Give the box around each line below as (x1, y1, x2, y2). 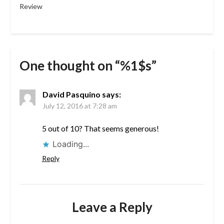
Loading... (52, 139, 89, 149)
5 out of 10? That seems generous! (41, 123, 159, 133)
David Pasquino (42, 89, 100, 99)
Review (19, 2, 42, 11)
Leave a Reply (71, 199, 152, 215)
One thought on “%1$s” (19, 57, 156, 74)
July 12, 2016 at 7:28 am (42, 101, 117, 110)
